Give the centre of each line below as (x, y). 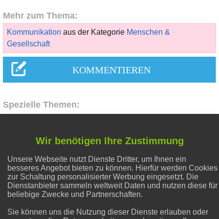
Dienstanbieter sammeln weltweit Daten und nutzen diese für (112, 186)
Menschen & (148, 32)
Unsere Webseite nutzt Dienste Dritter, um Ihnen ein (97, 159)
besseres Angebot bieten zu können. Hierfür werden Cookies (112, 168)
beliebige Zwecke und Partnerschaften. (75, 194)
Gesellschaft (28, 44)
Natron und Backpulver (99, 195)
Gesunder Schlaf (87, 161)
